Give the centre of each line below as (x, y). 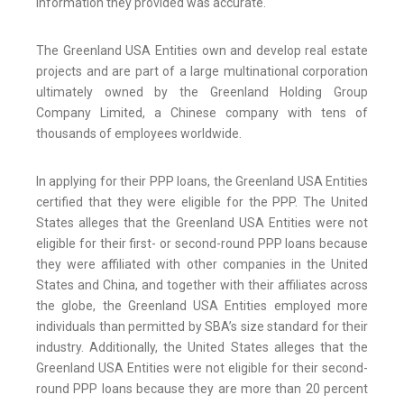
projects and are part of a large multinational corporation (202, 72)
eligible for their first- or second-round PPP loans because (202, 244)
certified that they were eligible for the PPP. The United (202, 202)
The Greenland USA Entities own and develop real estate (202, 51)
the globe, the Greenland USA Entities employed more (202, 306)
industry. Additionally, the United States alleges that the (202, 348)
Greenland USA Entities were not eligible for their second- (202, 368)
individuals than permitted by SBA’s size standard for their (202, 327)
